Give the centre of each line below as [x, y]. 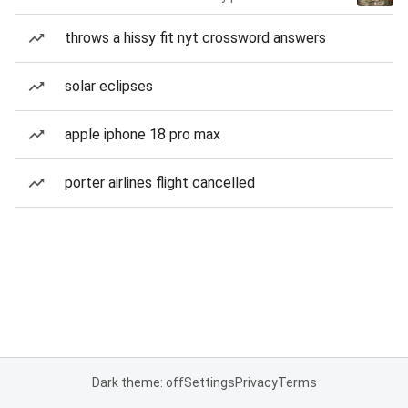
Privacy [256, 382]
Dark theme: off [138, 382]
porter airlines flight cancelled [160, 183]
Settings [209, 382]
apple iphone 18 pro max [143, 134]
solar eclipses [109, 86]
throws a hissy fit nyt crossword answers [195, 38]
